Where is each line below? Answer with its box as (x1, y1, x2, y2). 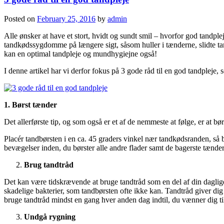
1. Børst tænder (4, 100, 57, 109)
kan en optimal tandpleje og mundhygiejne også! (4, 49, 157, 58)
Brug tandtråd (24, 160, 73, 169)
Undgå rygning (24, 212, 75, 221)
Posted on (4, 14, 37, 23)
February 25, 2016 (37, 14, 95, 23)
